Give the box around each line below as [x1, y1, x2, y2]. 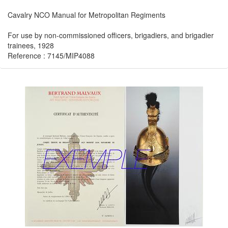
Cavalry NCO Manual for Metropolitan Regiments [8, 10, 165, 20]
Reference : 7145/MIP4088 [8, 50, 95, 61]
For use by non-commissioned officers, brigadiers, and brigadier [8, 30, 214, 40]
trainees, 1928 [8, 40, 54, 50]
